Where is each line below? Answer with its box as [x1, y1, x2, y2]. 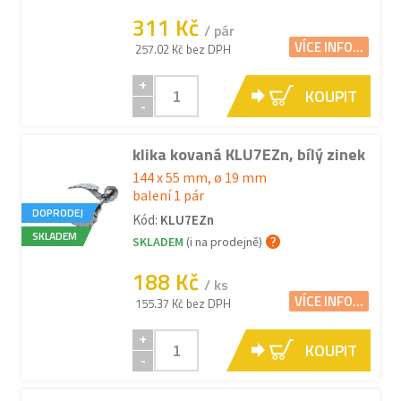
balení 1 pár [132, 186, 204, 204]
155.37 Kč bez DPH [135, 294, 231, 312]
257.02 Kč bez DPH [135, 40, 231, 58]
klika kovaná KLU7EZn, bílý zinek [132, 142, 365, 166]
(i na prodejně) [186, 234, 262, 250]
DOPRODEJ [32, 204, 83, 221]
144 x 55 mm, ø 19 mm [132, 168, 267, 186]
